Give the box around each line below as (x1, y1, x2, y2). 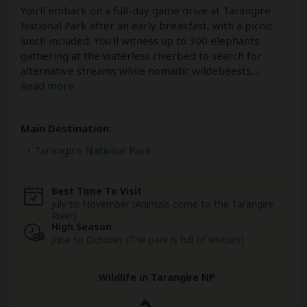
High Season (51, 219, 112, 233)
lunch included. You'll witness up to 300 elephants (21, 33, 259, 47)
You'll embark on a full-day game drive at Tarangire (21, 3, 271, 17)
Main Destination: (21, 121, 112, 135)
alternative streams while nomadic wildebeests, (21, 63, 254, 77)
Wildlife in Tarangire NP (99, 270, 215, 284)
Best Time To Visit (51, 184, 142, 197)
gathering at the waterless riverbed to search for (21, 48, 262, 62)
